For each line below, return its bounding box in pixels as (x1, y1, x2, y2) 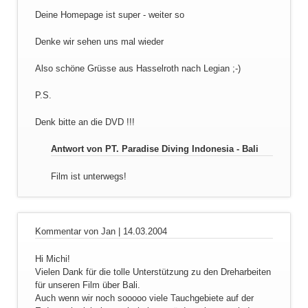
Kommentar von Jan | (34, 226, 123, 237)
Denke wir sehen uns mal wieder (34, 36, 164, 47)
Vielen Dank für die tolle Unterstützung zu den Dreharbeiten (34, 267, 271, 278)
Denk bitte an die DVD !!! (34, 116, 135, 127)
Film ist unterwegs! (50, 170, 126, 181)
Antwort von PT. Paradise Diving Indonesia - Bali (50, 143, 258, 154)
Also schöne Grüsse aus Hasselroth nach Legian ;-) (34, 63, 241, 74)
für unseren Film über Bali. (34, 280, 140, 291)
